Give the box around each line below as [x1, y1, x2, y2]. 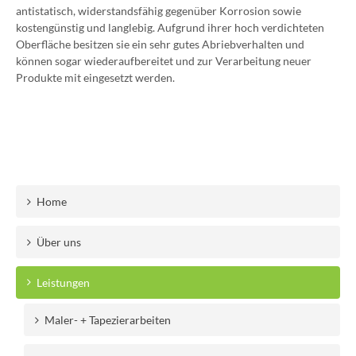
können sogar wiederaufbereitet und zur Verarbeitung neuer [16, 53, 311, 68]
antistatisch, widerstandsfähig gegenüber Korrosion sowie [16, 3, 301, 17]
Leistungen [37, 275, 90, 289]
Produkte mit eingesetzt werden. [16, 70, 175, 84]
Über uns [37, 234, 81, 249]
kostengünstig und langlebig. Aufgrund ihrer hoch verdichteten [16, 20, 324, 34]
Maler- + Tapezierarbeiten [44, 312, 171, 327]
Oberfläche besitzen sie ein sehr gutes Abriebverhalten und [16, 37, 304, 51]
